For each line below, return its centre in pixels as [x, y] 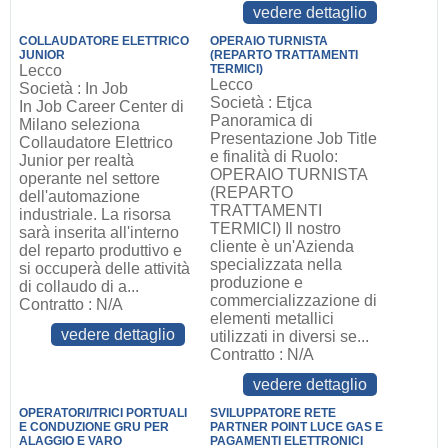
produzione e [257, 282]
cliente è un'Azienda [282, 246]
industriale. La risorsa [94, 214]
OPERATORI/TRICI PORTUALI [102, 413]
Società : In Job [73, 88]
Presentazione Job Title [294, 138]
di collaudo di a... [78, 286]
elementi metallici [272, 318]
